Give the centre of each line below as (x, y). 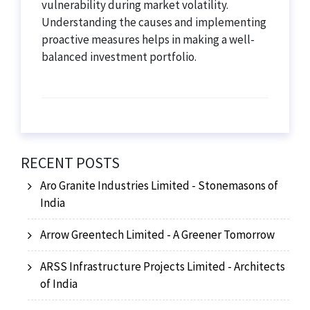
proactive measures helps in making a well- (148, 39)
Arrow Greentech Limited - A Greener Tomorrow (157, 235)
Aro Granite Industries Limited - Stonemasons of (159, 185)
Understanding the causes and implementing (154, 22)
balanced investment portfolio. (119, 57)
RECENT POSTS (70, 163)
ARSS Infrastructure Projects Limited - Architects (163, 266)
